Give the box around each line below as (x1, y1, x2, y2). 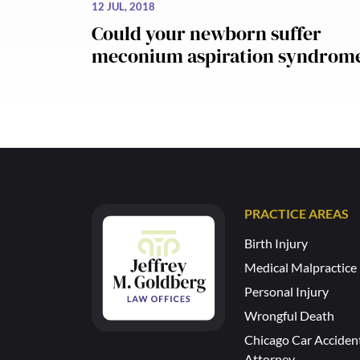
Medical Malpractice (244, 260, 357, 276)
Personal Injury (244, 284, 329, 300)
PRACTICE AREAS (244, 206, 349, 222)
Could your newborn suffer (92, 20, 321, 47)
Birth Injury (244, 235, 308, 252)
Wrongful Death (244, 308, 334, 324)
